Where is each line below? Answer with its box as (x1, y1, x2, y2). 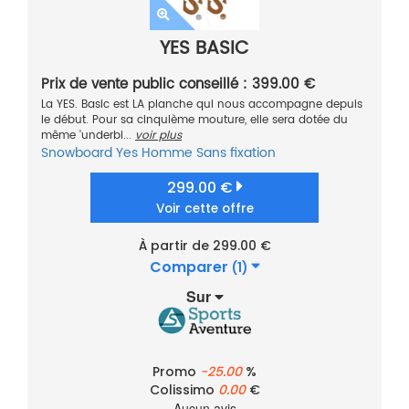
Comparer (149, 257, 232, 278)
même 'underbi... (41, 127, 135, 145)
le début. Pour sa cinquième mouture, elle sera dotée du (41, 111, 348, 130)
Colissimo (149, 381, 218, 400)
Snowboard (41, 142, 112, 164)
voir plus (135, 127, 182, 145)
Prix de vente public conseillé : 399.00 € (41, 73, 315, 97)
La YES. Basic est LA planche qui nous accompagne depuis (41, 96, 362, 114)
